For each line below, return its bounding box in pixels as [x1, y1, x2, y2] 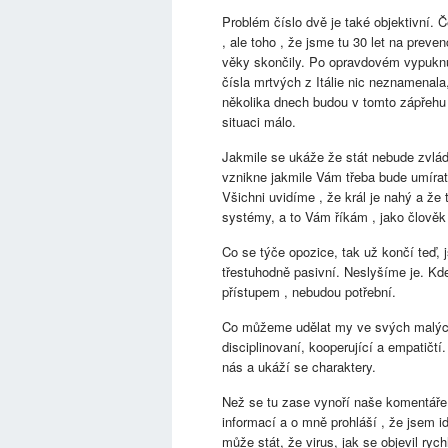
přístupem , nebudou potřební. [222, 282, 396, 301]
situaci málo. [222, 112, 296, 131]
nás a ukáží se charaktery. [222, 357, 380, 376]
